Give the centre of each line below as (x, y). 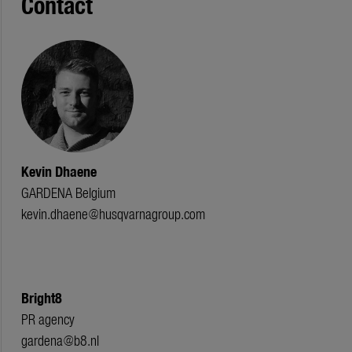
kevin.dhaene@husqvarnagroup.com (113, 214)
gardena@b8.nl (60, 340)
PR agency (48, 319)
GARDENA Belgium (68, 192)
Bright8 (41, 298)
